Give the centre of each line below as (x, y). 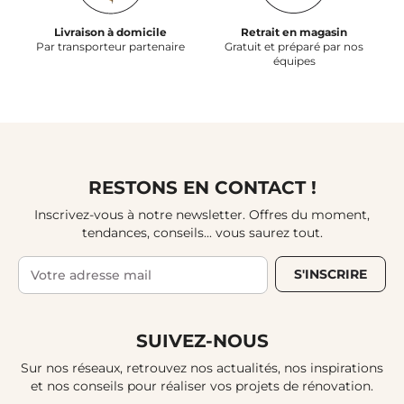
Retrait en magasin (294, 32)
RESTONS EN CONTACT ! (202, 188)
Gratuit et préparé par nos (294, 47)
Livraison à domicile (110, 32)
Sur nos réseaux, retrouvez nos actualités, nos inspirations (202, 368)
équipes (294, 61)
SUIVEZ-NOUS (202, 341)
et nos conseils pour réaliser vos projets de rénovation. (202, 386)
